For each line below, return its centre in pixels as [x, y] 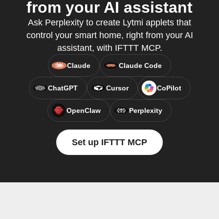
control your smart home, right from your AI [109, 35]
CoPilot [169, 88]
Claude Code [140, 66]
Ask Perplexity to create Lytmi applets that [109, 22]
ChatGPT [63, 88]
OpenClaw [84, 110]
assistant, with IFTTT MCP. [109, 48]
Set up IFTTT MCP [109, 142]
